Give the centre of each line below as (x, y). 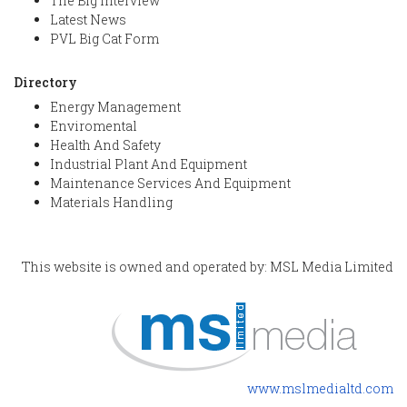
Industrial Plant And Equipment (149, 164)
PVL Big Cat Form (104, 39)
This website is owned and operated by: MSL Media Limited (208, 267)
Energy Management (115, 107)
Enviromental (94, 126)
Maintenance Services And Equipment (170, 184)
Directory (45, 83)
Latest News (88, 20)
